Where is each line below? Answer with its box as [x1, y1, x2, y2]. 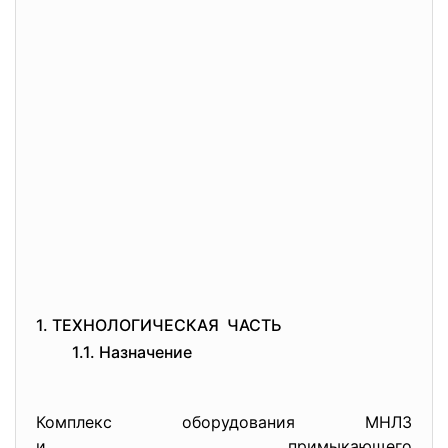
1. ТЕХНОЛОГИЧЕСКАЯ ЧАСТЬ [36, 315, 282, 335]
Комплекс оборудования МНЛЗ [36, 412, 412, 432]
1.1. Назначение [72, 342, 192, 362]
